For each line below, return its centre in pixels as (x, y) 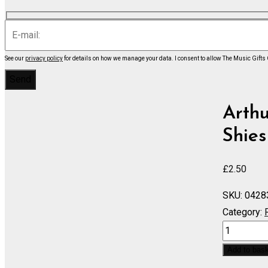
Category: (242, 212)
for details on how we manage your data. (119, 58)
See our (15, 58)
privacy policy (44, 58)
